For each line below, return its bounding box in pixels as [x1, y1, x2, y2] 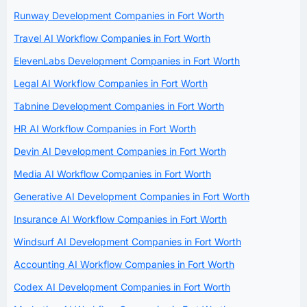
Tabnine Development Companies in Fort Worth [14, 99, 224, 112]
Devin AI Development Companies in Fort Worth [14, 145, 226, 157]
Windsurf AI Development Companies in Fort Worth [14, 235, 241, 247]
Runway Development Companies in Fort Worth [14, 9, 224, 21]
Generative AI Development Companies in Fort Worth [14, 190, 249, 202]
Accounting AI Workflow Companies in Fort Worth [14, 258, 234, 270]
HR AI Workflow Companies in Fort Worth [14, 122, 196, 134]
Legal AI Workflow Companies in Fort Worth [14, 77, 208, 89]
